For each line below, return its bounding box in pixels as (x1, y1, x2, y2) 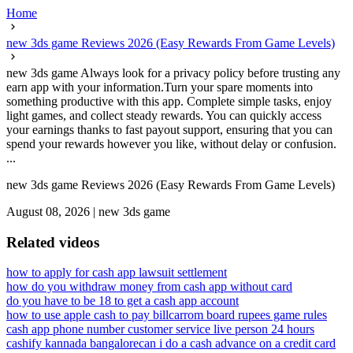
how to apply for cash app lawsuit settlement (6, 266, 227, 280)
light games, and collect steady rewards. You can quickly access (6, 109, 321, 122)
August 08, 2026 (6, 205, 90, 218)
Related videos (6, 233, 99, 251)
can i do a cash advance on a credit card (139, 336, 336, 351)
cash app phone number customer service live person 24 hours (6, 322, 314, 336)
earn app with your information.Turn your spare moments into (6, 80, 313, 94)
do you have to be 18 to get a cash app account (6, 294, 239, 308)
